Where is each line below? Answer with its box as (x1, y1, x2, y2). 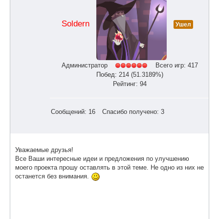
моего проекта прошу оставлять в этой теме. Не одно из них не (15, 164, 204, 172)
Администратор (61, 61, 108, 69)
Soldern (61, 19, 89, 29)
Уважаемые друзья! (15, 146, 73, 154)
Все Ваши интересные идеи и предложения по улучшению (15, 155, 189, 163)
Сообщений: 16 (51, 108, 95, 116)
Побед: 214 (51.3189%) (96, 71, 163, 79)
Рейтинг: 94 (112, 80, 147, 88)
